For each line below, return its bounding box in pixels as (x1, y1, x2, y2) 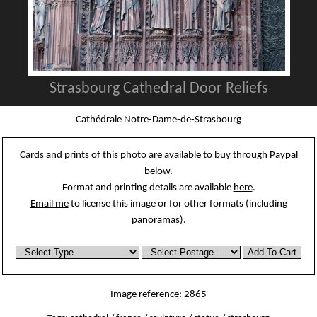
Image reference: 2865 (110, 289, 207, 301)
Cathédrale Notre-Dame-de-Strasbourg (76, 114, 241, 125)
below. (144, 166, 173, 178)
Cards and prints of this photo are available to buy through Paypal (19, 149, 298, 161)
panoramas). (131, 214, 186, 226)
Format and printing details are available (62, 182, 234, 194)
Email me (30, 198, 69, 210)
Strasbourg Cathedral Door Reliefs (49, 81, 268, 97)
